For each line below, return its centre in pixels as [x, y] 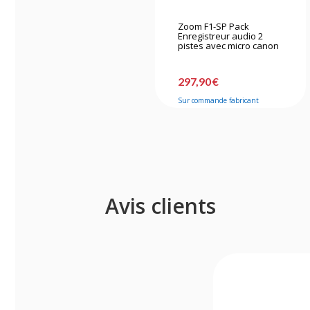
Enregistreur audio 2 [221, 36]
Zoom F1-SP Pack [214, 26]
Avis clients [161, 206]
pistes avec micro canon [229, 45]
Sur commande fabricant [219, 100]
